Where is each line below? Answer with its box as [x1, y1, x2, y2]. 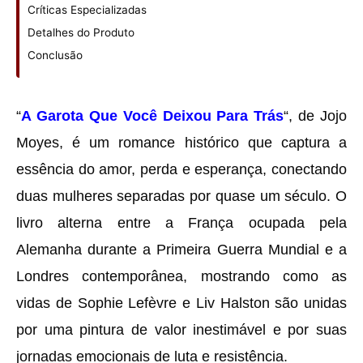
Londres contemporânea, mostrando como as [16, 267, 347, 285]
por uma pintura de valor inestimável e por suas [16, 321, 347, 339]
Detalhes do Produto [28, 26, 135, 40]
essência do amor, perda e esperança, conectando [16, 160, 347, 178]
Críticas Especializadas [28, 3, 147, 17]
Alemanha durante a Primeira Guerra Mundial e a [16, 241, 347, 258]
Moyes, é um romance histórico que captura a [16, 134, 347, 152]
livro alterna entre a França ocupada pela [16, 214, 347, 232]
